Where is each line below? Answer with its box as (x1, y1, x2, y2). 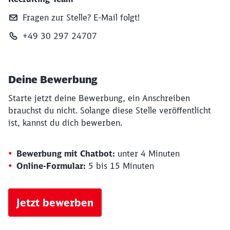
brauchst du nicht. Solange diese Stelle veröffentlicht (8, 105, 211, 116)
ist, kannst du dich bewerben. (8, 118, 122, 128)
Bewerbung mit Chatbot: (16, 148, 115, 159)
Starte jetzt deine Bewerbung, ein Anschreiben (8, 93, 190, 103)
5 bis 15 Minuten (86, 161, 154, 171)
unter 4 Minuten (115, 148, 180, 159)
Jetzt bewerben (16, 196, 93, 209)
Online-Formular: (16, 161, 86, 171)
